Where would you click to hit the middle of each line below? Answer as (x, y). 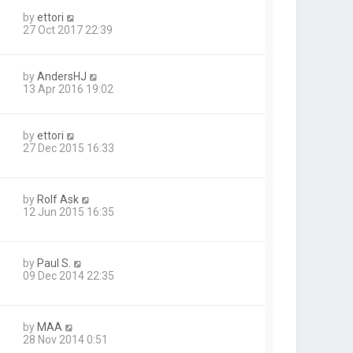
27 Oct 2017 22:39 (68, 30)
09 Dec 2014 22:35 (69, 276)
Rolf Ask (58, 199)
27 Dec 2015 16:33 (69, 148)
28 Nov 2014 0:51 (65, 340)
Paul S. (54, 264)
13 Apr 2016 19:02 (68, 89)
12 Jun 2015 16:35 (69, 212)
